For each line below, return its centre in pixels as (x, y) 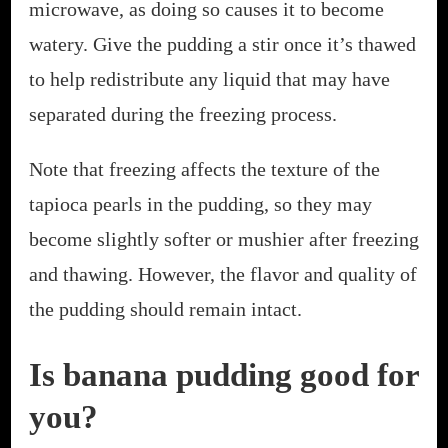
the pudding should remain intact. (165, 308)
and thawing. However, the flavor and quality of (223, 273)
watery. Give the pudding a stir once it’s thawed (222, 43)
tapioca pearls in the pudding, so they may (200, 203)
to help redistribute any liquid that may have (209, 78)
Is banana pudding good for (224, 375)
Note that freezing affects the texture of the (204, 168)
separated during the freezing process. (183, 113)
